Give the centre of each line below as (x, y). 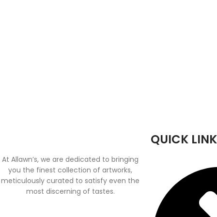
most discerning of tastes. (70, 191)
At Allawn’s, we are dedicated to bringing (70, 159)
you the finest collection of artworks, (70, 170)
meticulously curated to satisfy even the (70, 181)
